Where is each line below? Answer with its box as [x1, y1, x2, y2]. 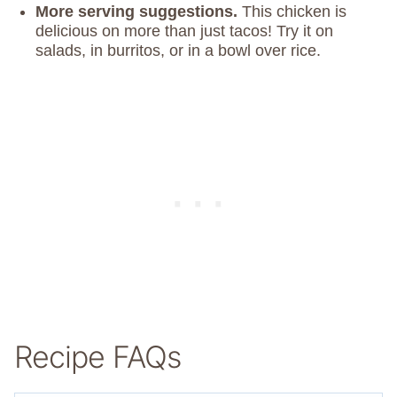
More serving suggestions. [35, 3, 242, 21]
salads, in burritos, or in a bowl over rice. [35, 42, 321, 60]
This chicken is [242, 3, 346, 21]
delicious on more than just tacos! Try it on [35, 22, 333, 41]
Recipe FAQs [14, 339, 181, 376]
